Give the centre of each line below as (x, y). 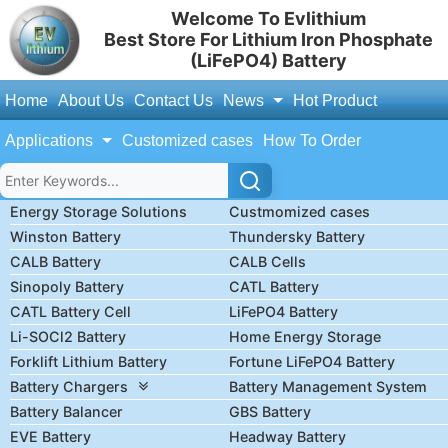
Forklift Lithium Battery (88, 361)
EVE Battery (50, 436)
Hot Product (334, 100)
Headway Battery (287, 436)
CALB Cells (267, 261)
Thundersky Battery (297, 236)
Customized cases (187, 140)
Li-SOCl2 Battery (68, 336)
